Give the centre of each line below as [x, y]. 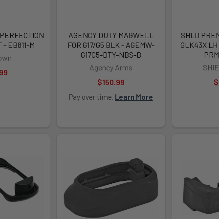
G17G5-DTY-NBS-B [111, 54]
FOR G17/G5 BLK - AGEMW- [111, 44]
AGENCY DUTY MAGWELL [111, 35]
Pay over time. [92, 97]
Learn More [134, 97]
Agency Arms [111, 67]
